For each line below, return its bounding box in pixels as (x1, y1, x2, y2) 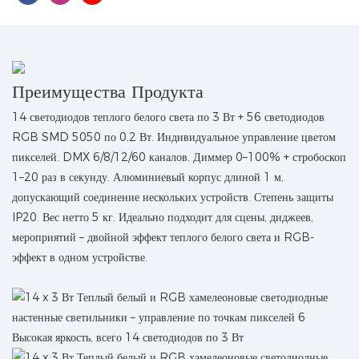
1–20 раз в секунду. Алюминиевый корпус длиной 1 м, (12, 169, 284, 184)
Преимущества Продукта (12, 81, 204, 103)
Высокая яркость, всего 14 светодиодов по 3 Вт (12, 329, 244, 345)
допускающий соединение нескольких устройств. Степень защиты (12, 189, 333, 204)
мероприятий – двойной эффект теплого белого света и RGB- (12, 229, 314, 244)
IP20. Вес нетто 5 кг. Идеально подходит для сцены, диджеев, (12, 209, 313, 224)
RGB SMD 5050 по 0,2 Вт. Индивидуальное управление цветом (12, 129, 336, 144)
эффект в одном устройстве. (12, 249, 147, 264)
